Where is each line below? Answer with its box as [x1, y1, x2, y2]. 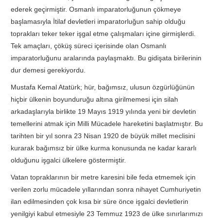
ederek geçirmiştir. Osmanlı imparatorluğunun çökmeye [11, 5, 182, 13]
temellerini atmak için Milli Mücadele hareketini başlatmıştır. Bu [11, 119, 203, 127]
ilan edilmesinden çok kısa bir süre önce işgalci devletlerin [11, 197, 189, 205]
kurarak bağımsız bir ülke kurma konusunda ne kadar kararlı [11, 144, 197, 152]
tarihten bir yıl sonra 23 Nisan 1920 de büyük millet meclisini [11, 131, 196, 140]
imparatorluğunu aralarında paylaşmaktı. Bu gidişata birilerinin [11, 54, 202, 62]
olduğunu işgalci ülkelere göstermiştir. [11, 156, 127, 164]
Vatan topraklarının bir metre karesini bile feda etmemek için [11, 173, 196, 181]
